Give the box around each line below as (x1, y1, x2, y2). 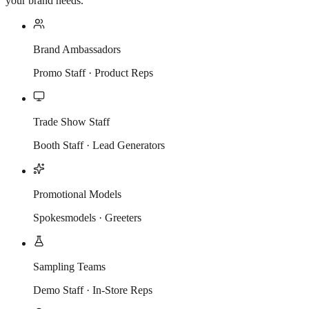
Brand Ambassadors (33, 43, 121, 55)
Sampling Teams (33, 260, 106, 272)
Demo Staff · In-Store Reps (33, 283, 152, 296)
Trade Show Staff (33, 115, 110, 128)
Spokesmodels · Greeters (33, 211, 141, 223)
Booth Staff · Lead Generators (33, 139, 165, 151)
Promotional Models (33, 188, 121, 200)
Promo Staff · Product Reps (33, 66, 153, 79)
